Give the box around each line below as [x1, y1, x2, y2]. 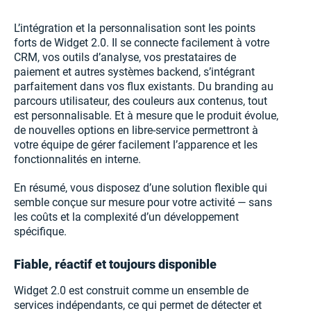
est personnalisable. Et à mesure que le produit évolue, [14, 109, 278, 123]
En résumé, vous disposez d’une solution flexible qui [14, 181, 267, 195]
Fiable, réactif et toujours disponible [14, 257, 217, 272]
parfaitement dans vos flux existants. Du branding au [14, 80, 274, 94]
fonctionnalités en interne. [14, 153, 141, 167]
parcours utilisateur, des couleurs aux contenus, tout [14, 94, 267, 108]
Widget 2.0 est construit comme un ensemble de [14, 284, 249, 298]
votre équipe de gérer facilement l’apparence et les [14, 138, 258, 152]
